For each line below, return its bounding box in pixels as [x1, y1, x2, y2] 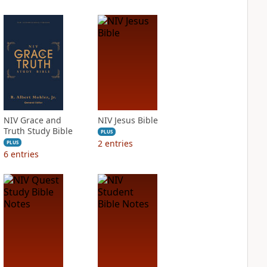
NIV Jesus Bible [97, 114, 158, 126]
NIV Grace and [3, 114, 61, 126]
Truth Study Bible [3, 125, 73, 136]
